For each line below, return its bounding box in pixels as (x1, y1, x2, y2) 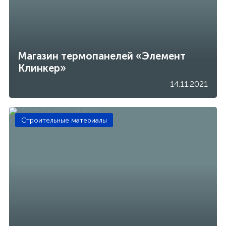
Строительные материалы (21, 116, 107, 125)
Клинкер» (18, 62, 66, 74)
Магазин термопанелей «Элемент (18, 49, 186, 62)
